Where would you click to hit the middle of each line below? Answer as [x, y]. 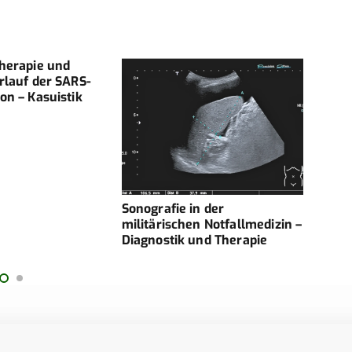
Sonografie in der [173, 208]
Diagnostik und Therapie [194, 240]
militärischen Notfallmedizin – [212, 224]
